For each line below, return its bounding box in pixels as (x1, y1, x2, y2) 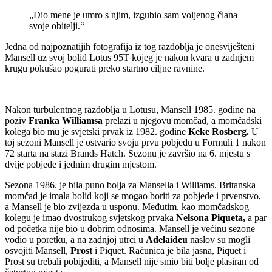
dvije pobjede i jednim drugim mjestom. (5, 158, 157, 169)
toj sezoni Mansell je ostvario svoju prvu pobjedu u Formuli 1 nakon (5, 137, 266, 148)
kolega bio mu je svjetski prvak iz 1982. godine (5, 126, 188, 137)
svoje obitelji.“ (29, 20, 84, 31)
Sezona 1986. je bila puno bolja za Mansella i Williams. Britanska (5, 179, 256, 190)
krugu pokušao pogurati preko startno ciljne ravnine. (5, 63, 205, 73)
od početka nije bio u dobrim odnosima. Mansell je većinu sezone (5, 223, 255, 234)
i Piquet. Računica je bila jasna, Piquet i (92, 245, 246, 256)
